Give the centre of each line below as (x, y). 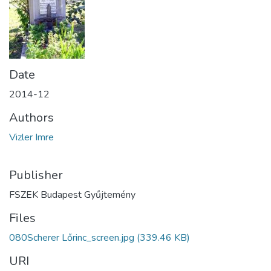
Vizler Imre (31, 137)
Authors (31, 117)
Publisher (36, 175)
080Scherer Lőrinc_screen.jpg (72, 237)
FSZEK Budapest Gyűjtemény (72, 194)
